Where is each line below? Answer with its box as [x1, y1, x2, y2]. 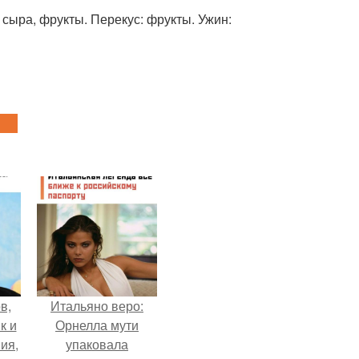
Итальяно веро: [50, 296, 143, 315]
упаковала [66, 335, 128, 353]
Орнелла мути [55, 316, 139, 334]
